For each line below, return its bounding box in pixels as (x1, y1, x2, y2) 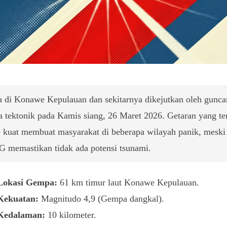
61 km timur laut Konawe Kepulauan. (57, 177, 200, 188)
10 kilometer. (45, 210, 97, 220)
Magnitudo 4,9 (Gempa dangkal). (39, 194, 165, 204)
